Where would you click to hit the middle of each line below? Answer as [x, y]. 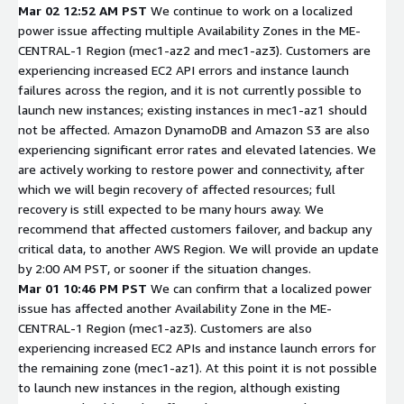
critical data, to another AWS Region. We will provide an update [198, 248]
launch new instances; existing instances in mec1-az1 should [193, 109]
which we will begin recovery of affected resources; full [177, 188]
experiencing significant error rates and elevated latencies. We [197, 149]
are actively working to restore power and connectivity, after [191, 169]
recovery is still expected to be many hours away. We [171, 208]
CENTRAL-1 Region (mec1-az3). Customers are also [165, 327]
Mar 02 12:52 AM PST [83, 10]
